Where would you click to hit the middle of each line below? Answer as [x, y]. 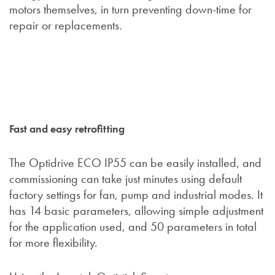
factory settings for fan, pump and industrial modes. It [136, 195]
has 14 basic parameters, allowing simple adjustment [136, 211]
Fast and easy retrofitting [67, 129]
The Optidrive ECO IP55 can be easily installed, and [135, 163]
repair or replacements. [66, 25]
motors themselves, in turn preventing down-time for [130, 10]
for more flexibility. [53, 243]
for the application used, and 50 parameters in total [133, 227]
